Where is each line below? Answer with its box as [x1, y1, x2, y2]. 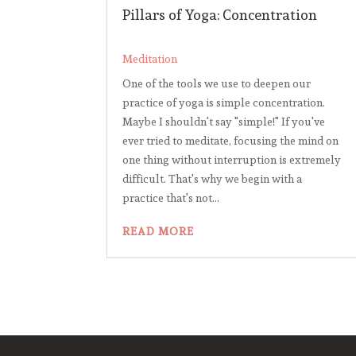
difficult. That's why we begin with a [122, 170, 303, 188]
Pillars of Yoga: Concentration [122, 3, 318, 27]
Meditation [122, 50, 178, 68]
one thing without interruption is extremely [122, 151, 342, 169]
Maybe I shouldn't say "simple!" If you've [122, 113, 326, 131]
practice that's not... [122, 189, 220, 207]
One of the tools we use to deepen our [122, 75, 311, 93]
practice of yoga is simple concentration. [122, 94, 326, 112]
